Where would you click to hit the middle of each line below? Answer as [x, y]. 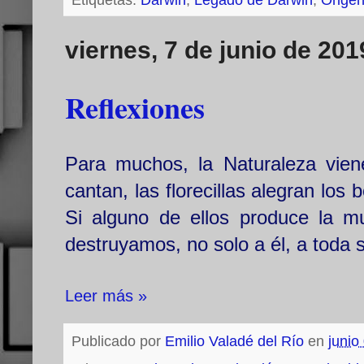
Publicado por [118, 342]
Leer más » [106, 296]
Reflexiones [135, 108]
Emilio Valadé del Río [234, 342]
